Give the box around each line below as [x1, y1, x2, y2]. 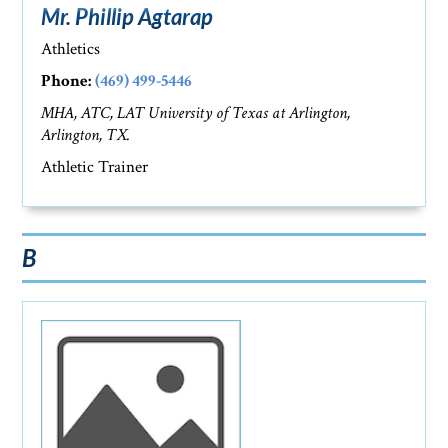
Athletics [41, 38, 101, 60]
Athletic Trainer [41, 156, 149, 178]
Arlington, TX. [41, 124, 131, 146]
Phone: [41, 70, 92, 92]
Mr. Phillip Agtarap [41, 3, 214, 30]
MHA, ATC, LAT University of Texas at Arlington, [41, 102, 351, 124]
